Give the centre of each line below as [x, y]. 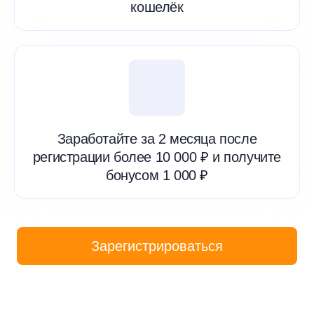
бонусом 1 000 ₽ [157, 175]
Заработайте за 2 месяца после [157, 138]
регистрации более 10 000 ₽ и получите [157, 157]
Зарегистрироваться [157, 246]
